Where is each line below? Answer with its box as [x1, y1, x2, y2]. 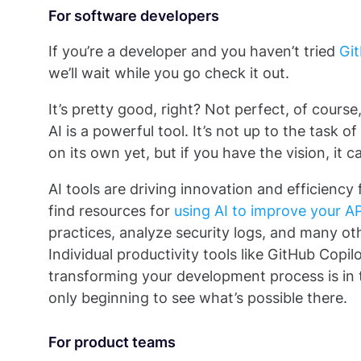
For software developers [48, 7, 219, 24]
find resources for [48, 202, 174, 219]
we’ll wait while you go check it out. [48, 64, 293, 81]
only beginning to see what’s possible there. [48, 289, 347, 306]
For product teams [48, 334, 176, 351]
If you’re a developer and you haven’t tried [48, 43, 339, 60]
